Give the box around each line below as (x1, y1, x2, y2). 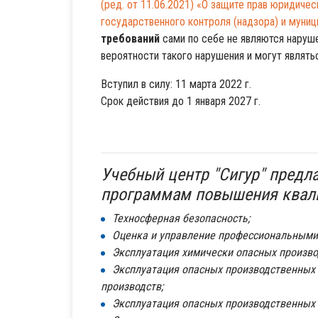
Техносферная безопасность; (112, 212, 250, 226)
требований (101, 32, 163, 46)
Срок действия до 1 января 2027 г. (101, 94, 261, 109)
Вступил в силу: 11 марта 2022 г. (101, 77, 251, 92)
